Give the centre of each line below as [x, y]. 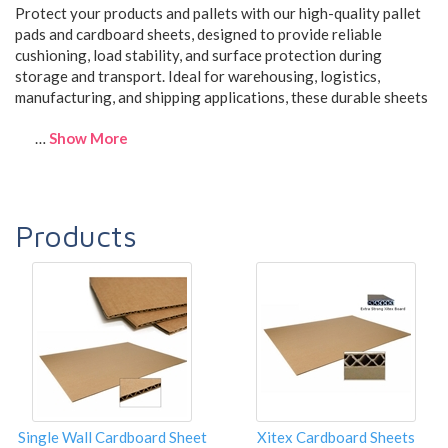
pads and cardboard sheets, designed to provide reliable [198, 33]
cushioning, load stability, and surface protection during [198, 54]
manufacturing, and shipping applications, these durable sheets [221, 96]
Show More [88, 137]
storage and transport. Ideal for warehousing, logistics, [197, 75]
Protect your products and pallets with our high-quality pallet [218, 12]
